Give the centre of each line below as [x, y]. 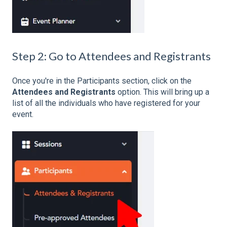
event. [23, 115]
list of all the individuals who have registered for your [106, 103]
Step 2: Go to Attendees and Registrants [111, 56]
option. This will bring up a [162, 92]
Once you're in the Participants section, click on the [102, 81]
